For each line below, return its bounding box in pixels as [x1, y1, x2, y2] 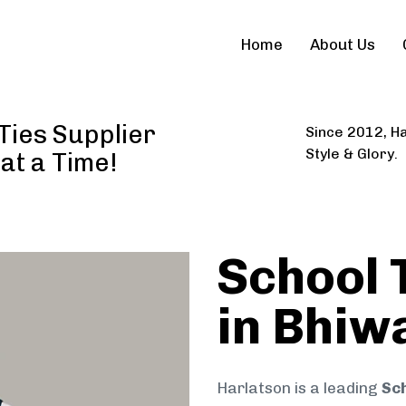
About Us [310, 35, 376, 54]
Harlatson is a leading [217, 379, 382, 398]
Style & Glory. [304, 144, 398, 162]
